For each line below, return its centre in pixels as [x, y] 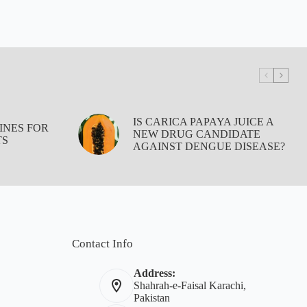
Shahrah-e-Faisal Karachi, [189, 285]
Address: [154, 273]
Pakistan [151, 297]
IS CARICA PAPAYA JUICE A [204, 121]
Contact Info [102, 243]
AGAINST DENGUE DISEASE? [209, 146]
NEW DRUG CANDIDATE [197, 134]
